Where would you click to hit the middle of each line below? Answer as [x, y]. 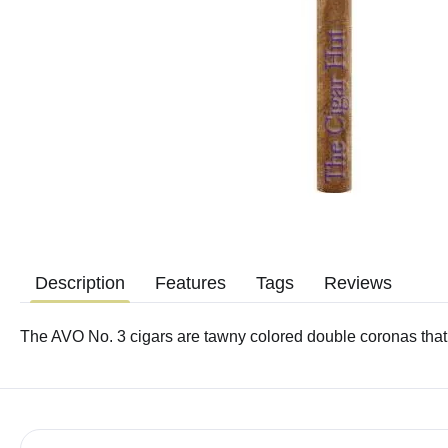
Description [80, 282]
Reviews [358, 282]
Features [190, 282]
